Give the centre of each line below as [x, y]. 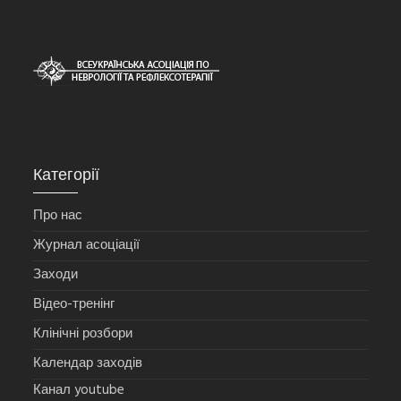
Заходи [56, 275]
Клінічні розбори [83, 334]
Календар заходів [88, 364]
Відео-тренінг [74, 305]
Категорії [67, 176]
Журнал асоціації [87, 246]
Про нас [58, 216]
